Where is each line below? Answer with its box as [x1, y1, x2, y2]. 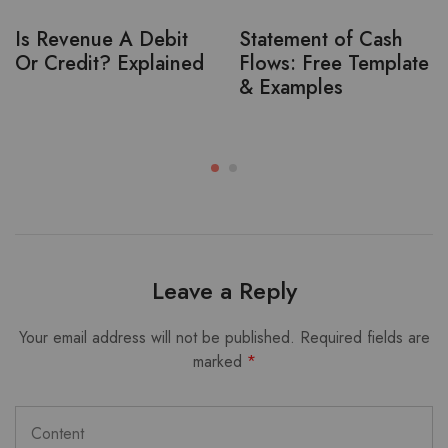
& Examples [239, 73, 343, 102]
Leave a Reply [151, 273, 297, 308]
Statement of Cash [239, 25, 403, 54]
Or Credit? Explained [15, 49, 204, 78]
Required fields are [299, 326, 430, 349]
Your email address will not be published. [18, 326, 295, 349]
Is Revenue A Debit [15, 25, 188, 54]
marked [192, 350, 247, 373]
